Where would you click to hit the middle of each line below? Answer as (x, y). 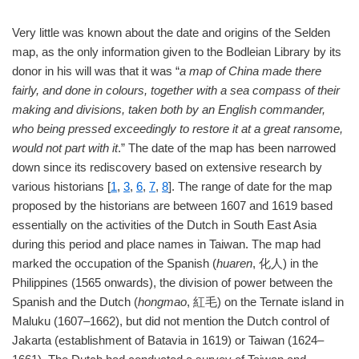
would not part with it (65, 148)
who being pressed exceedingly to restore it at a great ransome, (177, 129)
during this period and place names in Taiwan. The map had (166, 244)
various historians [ (61, 186)
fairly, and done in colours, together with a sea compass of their (176, 90)
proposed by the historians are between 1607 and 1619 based (172, 206)
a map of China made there (250, 71)
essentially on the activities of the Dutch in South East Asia (164, 225)
